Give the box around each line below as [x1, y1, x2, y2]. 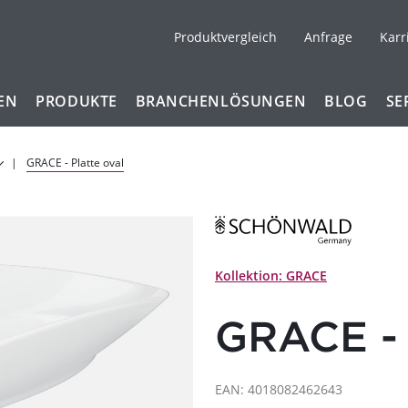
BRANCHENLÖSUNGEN [135, 91, 307, 111]
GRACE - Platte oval [25, 155, 124, 170]
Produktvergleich [173, 28, 277, 46]
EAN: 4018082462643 [215, 381, 342, 399]
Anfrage [303, 28, 352, 46]
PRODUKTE [36, 91, 117, 111]
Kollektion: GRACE [215, 267, 327, 285]
